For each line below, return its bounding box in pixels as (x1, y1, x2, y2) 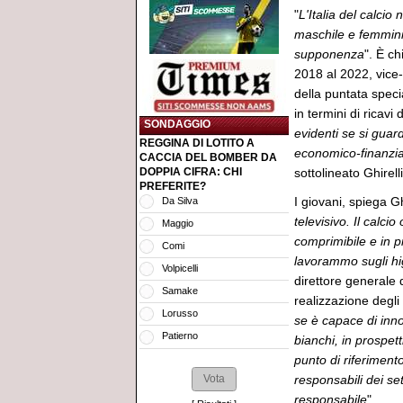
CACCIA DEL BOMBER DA (139, 150, 277, 164)
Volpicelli (162, 262, 198, 273)
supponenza (294, 47, 364, 61)
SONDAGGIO (144, 117, 210, 130)
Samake (162, 285, 198, 297)
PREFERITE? (139, 179, 206, 193)
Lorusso (162, 308, 198, 319)
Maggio (162, 217, 193, 228)
